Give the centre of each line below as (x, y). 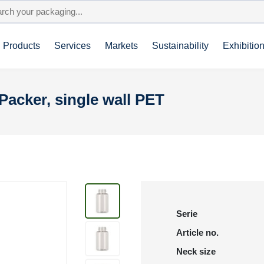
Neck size (196, 251)
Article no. (197, 232)
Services (72, 46)
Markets (121, 46)
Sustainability (180, 46)
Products (22, 46)
